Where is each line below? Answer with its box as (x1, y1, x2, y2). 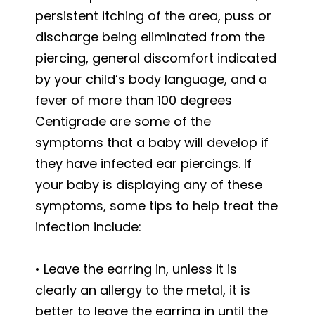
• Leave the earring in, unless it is (35, 259, 237, 278)
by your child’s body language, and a (35, 70, 267, 88)
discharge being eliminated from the (35, 27, 265, 46)
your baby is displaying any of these (35, 175, 262, 193)
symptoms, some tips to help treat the (35, 196, 278, 214)
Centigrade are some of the (35, 112, 211, 130)
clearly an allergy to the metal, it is (35, 281, 250, 299)
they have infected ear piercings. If (35, 154, 252, 172)
